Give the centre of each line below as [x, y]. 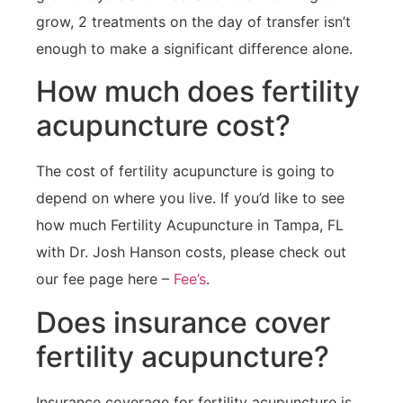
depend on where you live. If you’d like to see [190, 198]
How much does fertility [198, 92]
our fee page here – [105, 279]
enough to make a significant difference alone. [194, 48]
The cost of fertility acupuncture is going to [185, 171]
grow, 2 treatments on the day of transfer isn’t [193, 21]
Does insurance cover [183, 322]
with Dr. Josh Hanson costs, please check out [191, 252]
